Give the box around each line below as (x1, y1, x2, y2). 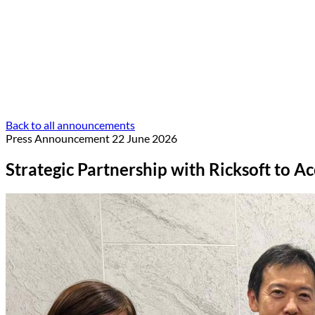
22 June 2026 (112, 131, 177, 145)
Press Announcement (6, 131, 112, 145)
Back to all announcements (6, 117, 135, 131)
